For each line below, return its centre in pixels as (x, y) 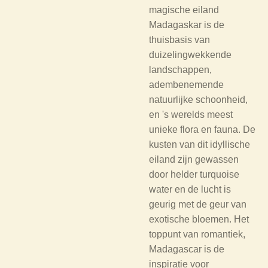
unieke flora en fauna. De (202, 130)
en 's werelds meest (191, 115)
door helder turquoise (194, 174)
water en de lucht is (190, 189)
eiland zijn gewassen (194, 159)
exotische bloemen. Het (199, 219)
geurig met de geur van (198, 204)
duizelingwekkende (190, 55)
